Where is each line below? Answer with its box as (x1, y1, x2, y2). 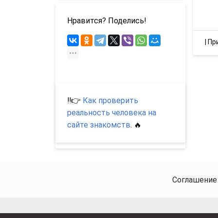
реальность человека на (67, 108, 156, 118)
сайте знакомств (67, 120, 130, 130)
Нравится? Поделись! (67, 16, 146, 26)
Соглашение (172, 175, 217, 185)
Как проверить (83, 96, 138, 106)
